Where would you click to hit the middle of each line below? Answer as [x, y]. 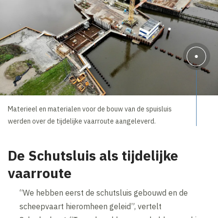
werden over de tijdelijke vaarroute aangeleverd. [82, 121]
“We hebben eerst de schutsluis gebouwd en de [104, 192]
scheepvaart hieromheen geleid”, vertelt [91, 206]
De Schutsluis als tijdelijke [93, 155]
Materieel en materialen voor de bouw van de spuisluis [90, 109]
